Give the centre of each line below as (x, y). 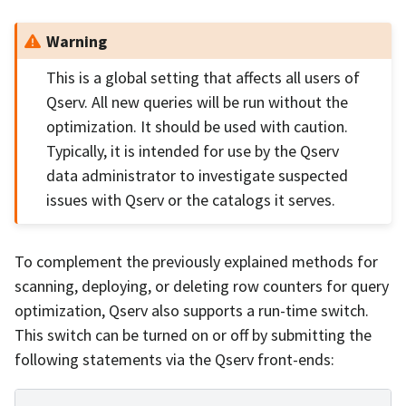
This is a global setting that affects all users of (203, 78)
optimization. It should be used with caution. (198, 127)
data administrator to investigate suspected (198, 176)
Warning (77, 41)
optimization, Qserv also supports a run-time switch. (192, 311)
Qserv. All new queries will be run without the (198, 102)
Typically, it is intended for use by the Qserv (193, 151)
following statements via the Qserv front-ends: (174, 360)
